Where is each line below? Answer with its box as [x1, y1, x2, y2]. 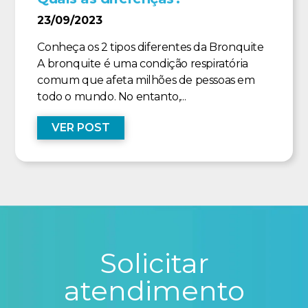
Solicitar [99, 246, 209, 280]
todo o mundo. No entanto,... [37, 90, 186, 104]
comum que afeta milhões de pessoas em [37, 74, 255, 87]
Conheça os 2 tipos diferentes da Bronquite [37, 41, 264, 54]
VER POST [52, 121, 111, 135]
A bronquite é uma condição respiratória [37, 57, 248, 71]
